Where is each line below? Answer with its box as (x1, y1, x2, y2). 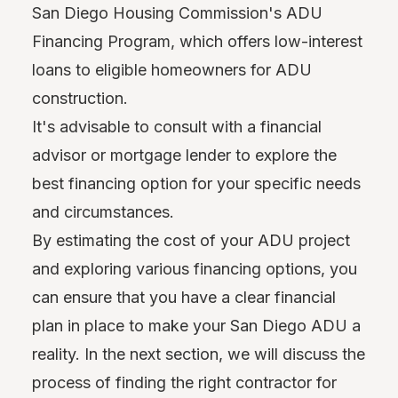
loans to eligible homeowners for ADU (32, 60, 312, 79)
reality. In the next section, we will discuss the (32, 344, 365, 363)
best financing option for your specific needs (32, 173, 361, 193)
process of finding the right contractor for (32, 372, 337, 392)
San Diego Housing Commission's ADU (32, 3, 322, 22)
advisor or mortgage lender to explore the (32, 145, 337, 164)
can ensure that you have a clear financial (32, 287, 336, 306)
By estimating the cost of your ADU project (32, 230, 350, 250)
